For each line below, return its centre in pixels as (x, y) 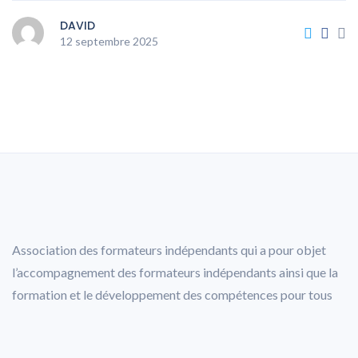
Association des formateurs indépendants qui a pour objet (169, 250)
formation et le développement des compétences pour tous (172, 294)
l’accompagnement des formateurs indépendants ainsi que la (175, 272)
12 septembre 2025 (109, 41)
